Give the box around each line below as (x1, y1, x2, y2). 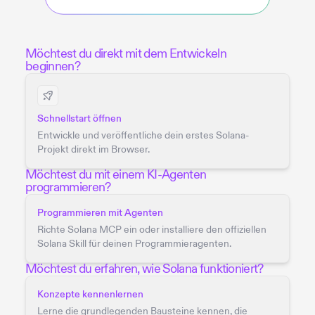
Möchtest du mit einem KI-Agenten (25, 166, 207, 183)
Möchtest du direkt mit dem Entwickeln (25, 45, 226, 62)
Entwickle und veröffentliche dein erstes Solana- (37, 129, 249, 141)
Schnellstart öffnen (37, 112, 122, 124)
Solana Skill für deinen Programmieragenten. (37, 237, 231, 250)
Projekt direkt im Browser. (37, 143, 150, 155)
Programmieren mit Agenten (37, 206, 163, 219)
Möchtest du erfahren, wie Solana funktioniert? (25, 260, 264, 277)
